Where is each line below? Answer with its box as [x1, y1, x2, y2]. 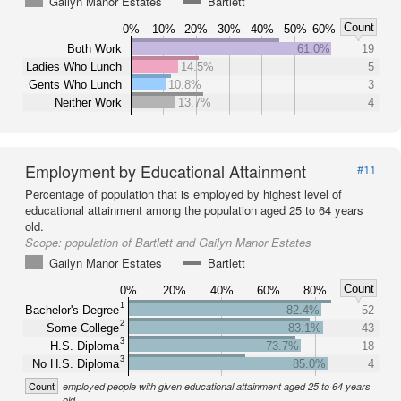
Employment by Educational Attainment [25, 159, 306, 183]
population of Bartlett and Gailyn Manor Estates [65, 234, 311, 251]
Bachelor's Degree [25, 303, 119, 317]
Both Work [67, 41, 122, 55]
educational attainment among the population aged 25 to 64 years [25, 201, 363, 218]
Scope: [25, 234, 65, 251]
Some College [47, 320, 119, 335]
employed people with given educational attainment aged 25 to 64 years [63, 380, 371, 393]
